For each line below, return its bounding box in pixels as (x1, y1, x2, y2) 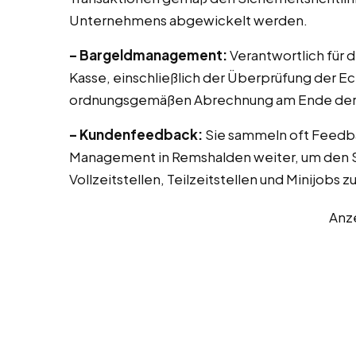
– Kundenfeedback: (69, 126, 203, 144)
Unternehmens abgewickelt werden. (69, 11, 308, 29)
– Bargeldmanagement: (69, 46, 227, 64)
